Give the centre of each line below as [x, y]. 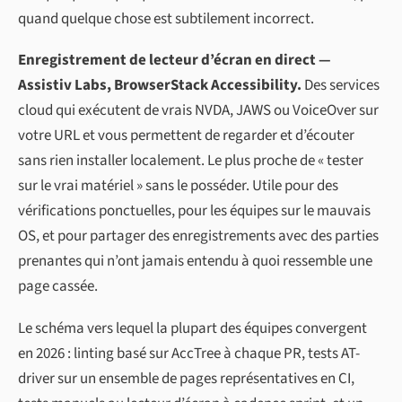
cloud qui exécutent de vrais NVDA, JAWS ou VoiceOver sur [198, 111]
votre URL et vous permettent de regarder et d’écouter [186, 136]
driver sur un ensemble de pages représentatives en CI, [186, 379]
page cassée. [58, 287]
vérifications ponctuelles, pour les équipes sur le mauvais [194, 211]
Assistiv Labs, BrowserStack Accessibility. [160, 86]
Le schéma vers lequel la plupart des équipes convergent [192, 329]
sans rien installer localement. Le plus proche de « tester [191, 161]
